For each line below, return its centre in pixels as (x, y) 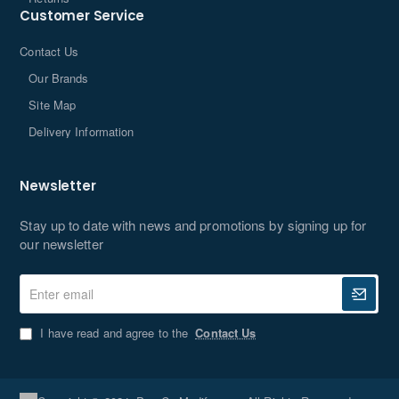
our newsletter (61, 244)
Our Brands (59, 78)
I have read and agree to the (114, 333)
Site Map (53, 105)
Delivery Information (81, 132)
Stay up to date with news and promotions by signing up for (193, 225)
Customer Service (82, 16)
